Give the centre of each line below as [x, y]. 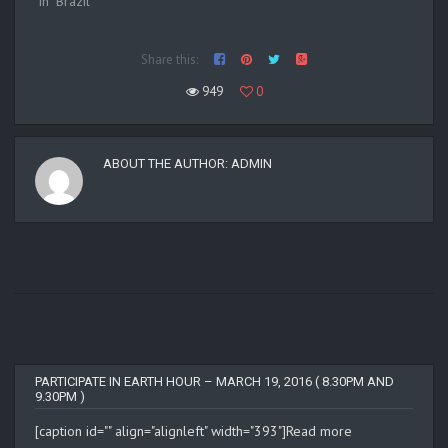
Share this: [169, 59]
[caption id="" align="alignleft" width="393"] [160, 430]
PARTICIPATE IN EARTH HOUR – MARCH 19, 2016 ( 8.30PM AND [214, 381]
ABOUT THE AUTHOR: [167, 163]
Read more [319, 430]
